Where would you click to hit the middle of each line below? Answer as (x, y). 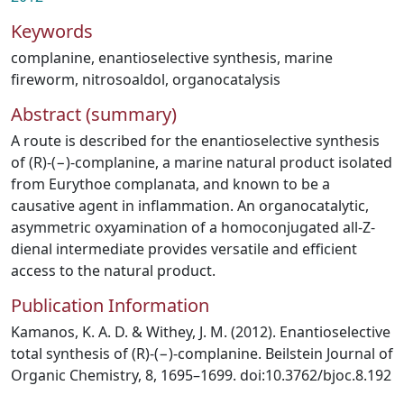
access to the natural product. (113, 271)
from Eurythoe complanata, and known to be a (170, 184)
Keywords (52, 31)
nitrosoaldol (124, 79)
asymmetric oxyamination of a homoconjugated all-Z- (193, 227)
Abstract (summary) (94, 114)
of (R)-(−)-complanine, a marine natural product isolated (202, 162)
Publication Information (110, 305)
